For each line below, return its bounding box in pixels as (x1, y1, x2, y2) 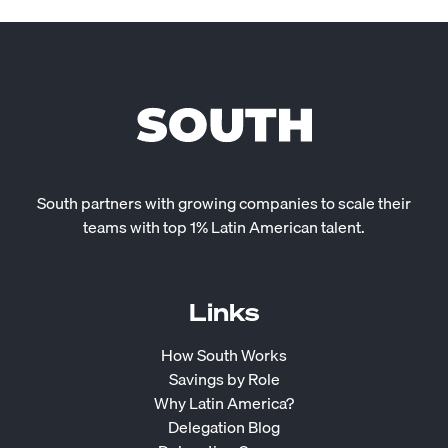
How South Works (161, 342, 287, 369)
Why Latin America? (154, 390, 294, 417)
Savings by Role (168, 366, 280, 393)
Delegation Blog (168, 414, 280, 441)
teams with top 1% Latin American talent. (83, 214, 365, 241)
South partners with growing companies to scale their (37, 190, 411, 217)
